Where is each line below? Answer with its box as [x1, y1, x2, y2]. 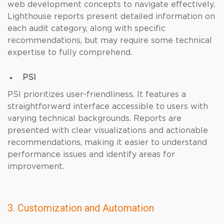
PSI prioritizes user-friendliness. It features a [7, 90, 186, 98]
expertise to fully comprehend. [7, 48, 132, 56]
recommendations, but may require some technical [7, 36, 212, 44]
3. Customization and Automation [7, 202, 154, 214]
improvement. [7, 162, 64, 170]
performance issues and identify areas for [7, 150, 175, 158]
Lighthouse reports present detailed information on [7, 12, 215, 20]
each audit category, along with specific [7, 24, 165, 32]
